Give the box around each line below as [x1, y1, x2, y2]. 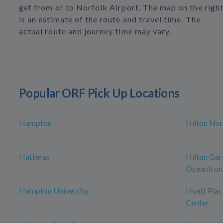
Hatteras [19, 152, 50, 162]
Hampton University [19, 186, 89, 196]
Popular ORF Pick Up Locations [19, 86, 180, 101]
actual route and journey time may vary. [19, 26, 172, 36]
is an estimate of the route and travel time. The [19, 14, 201, 24]
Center [186, 198, 209, 208]
